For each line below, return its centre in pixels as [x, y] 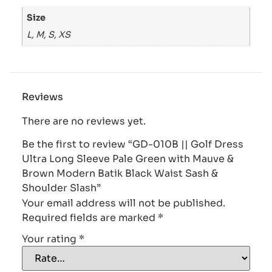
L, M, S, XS [49, 34]
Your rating [50, 239]
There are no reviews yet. [84, 121]
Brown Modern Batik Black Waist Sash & [120, 174]
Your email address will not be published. [124, 203]
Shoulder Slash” [61, 188]
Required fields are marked [90, 218]
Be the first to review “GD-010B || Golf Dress [133, 144]
